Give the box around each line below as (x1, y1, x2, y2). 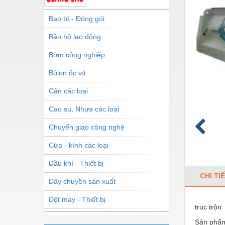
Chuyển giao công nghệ (49, 123, 125, 131)
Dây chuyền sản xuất (49, 177, 116, 185)
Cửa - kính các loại (49, 141, 108, 149)
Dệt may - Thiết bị (49, 195, 105, 203)
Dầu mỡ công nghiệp (49, 213, 116, 221)
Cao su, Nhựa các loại (49, 104, 119, 113)
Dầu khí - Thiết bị (49, 159, 103, 167)
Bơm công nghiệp (49, 50, 105, 59)
